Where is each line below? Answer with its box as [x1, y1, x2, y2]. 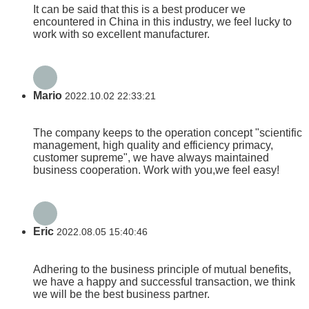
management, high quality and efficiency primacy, [33, 139, 273, 152]
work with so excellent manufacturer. [33, 28, 210, 40]
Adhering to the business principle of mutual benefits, [33, 263, 291, 275]
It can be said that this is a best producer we [33, 3, 246, 15]
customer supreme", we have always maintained [33, 152, 269, 164]
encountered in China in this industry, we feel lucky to [33, 15, 292, 28]
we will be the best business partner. [33, 288, 210, 300]
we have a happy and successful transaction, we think [33, 275, 295, 288]
